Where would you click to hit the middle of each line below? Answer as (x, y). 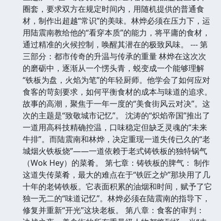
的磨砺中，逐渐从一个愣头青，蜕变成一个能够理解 (113, 68)
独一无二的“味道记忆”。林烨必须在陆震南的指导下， (116, 198)
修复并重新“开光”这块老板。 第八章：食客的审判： (113, 210)
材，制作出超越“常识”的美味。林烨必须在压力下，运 (116, 20)
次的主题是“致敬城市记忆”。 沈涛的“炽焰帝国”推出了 (116, 115)
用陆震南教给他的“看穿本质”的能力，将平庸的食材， (116, 32)
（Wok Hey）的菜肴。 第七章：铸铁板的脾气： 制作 (116, 163)
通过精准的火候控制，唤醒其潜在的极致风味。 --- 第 (115, 44)
